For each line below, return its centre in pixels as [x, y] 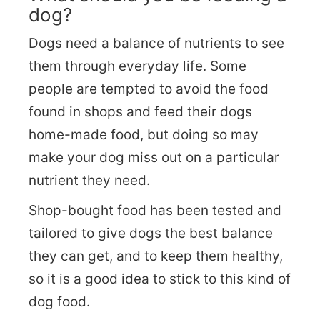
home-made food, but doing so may [144, 134]
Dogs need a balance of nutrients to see [156, 43]
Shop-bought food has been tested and [155, 210]
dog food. [59, 301]
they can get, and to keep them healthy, [156, 256]
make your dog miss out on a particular [154, 157]
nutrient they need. [89, 180]
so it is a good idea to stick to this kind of [160, 279]
